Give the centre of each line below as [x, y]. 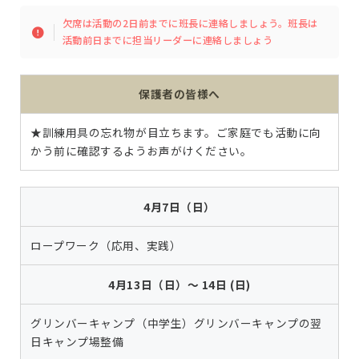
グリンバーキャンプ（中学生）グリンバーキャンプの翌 [176, 323]
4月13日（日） [148, 285]
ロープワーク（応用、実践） [106, 246]
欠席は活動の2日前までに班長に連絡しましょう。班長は [190, 24]
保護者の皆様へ [179, 94]
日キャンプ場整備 [77, 342]
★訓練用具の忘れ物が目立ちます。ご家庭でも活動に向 [176, 133]
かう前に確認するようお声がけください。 [141, 151]
